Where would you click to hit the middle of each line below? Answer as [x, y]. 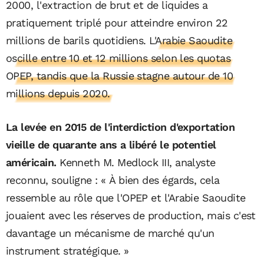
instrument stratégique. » [67, 251]
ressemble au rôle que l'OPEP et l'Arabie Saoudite [126, 198]
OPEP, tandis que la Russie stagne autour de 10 [120, 76]
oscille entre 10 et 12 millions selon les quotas [118, 58]
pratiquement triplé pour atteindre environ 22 [117, 23]
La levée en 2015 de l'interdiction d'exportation [121, 127]
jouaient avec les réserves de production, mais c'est [131, 216]
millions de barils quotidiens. [78, 41]
